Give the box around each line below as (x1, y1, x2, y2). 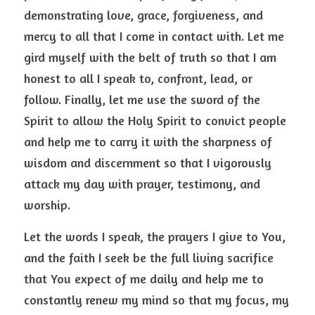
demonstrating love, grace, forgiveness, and (24, 7, 263, 22)
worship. (24, 197, 77, 212)
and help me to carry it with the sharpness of (24, 134, 272, 149)
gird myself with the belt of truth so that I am (24, 49, 276, 65)
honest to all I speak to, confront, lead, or (24, 70, 252, 86)
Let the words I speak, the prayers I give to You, (24, 229, 285, 244)
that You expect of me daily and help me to (24, 271, 264, 286)
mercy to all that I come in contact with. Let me (24, 28, 284, 44)
